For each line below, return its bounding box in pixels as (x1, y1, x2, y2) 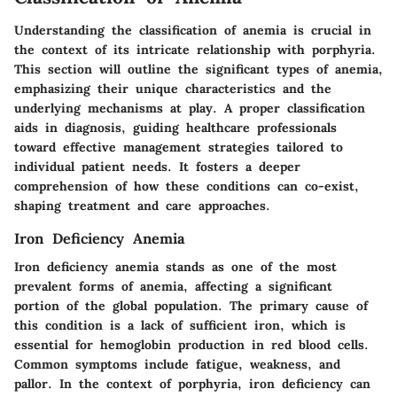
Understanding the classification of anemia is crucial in (14, 22, 371, 39)
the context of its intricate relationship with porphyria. (14, 42, 376, 58)
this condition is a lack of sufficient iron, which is (14, 317, 346, 334)
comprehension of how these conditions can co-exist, (14, 178, 359, 195)
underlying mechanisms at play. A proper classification (14, 100, 365, 117)
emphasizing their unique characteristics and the (14, 81, 331, 97)
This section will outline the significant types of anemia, (14, 61, 383, 78)
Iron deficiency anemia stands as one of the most (14, 259, 337, 276)
